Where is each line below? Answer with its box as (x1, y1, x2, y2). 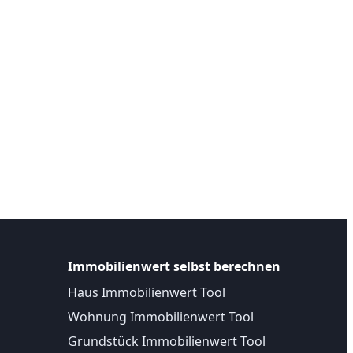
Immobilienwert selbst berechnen (68, 258, 281, 276)
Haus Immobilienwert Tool (68, 284, 225, 302)
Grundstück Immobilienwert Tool (68, 332, 266, 350)
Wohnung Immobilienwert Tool (68, 307, 254, 325)
